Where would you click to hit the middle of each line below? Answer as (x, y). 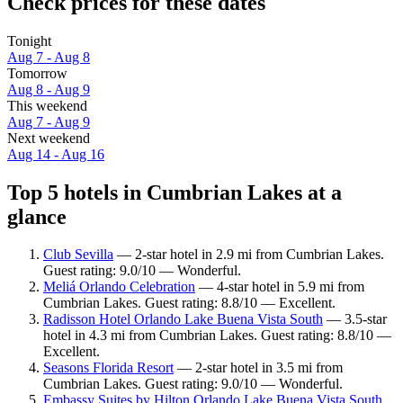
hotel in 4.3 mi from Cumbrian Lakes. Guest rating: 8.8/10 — (217, 336)
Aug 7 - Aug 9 (49, 121)
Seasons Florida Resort (108, 368)
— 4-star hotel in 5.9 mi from (280, 287)
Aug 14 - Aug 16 (56, 154)
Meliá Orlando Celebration (119, 287)
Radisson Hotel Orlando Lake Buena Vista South (183, 319)
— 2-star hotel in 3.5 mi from (258, 368)
